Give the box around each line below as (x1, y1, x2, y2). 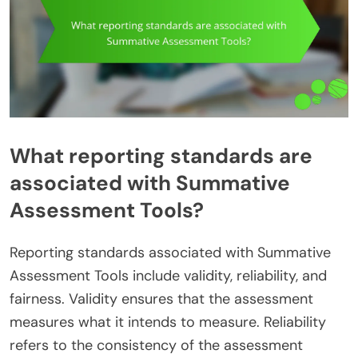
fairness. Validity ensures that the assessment (10, 288, 313, 308)
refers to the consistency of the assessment (10, 335, 303, 355)
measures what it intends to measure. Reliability (10, 312, 326, 332)
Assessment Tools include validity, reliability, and (10, 265, 327, 285)
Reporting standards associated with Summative (10, 242, 331, 262)
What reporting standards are (10, 142, 312, 170)
